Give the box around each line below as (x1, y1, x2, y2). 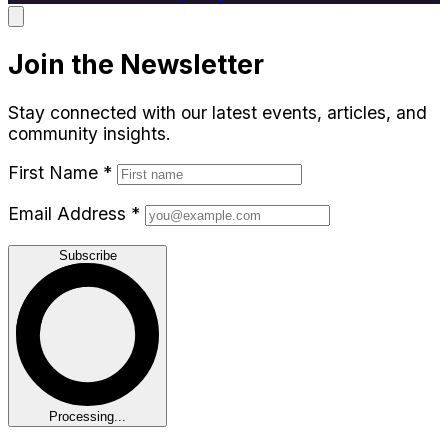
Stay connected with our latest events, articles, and (8, 102, 427, 124)
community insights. (8, 123, 171, 145)
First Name (8, 161, 103, 183)
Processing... (49, 409, 126, 425)
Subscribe (58, 248, 117, 264)
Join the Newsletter (8, 48, 264, 81)
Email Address (8, 202, 131, 224)
